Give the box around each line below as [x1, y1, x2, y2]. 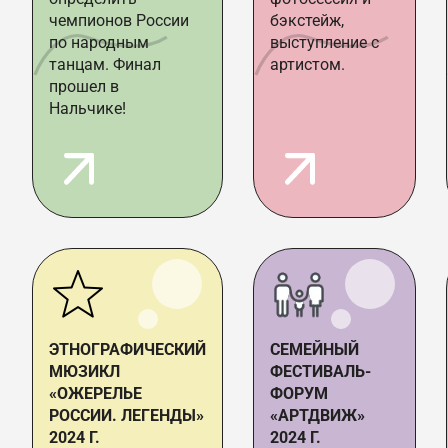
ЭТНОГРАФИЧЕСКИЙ [49, 340, 206, 360]
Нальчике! [49, 99, 126, 119]
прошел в [49, 77, 119, 97]
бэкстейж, [270, 11, 344, 31]
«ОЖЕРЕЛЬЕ [49, 384, 142, 404]
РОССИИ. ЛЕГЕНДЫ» [49, 406, 204, 426]
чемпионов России [49, 11, 189, 31]
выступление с [270, 33, 379, 53]
